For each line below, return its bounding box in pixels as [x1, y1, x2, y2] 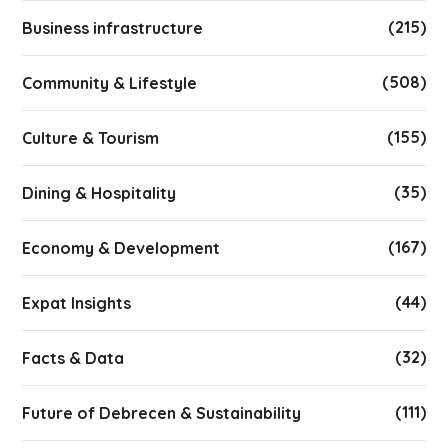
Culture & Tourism [22, 128, 160, 149]
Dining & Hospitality [22, 183, 177, 204]
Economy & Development [22, 238, 221, 259]
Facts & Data [22, 348, 125, 369]
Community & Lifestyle [22, 73, 198, 94]
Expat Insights [22, 293, 132, 314]
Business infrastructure [22, 18, 204, 39]
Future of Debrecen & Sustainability [22, 403, 302, 424]
